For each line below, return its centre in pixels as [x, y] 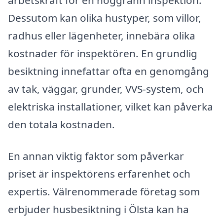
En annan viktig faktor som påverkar [96, 156]
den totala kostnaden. [61, 125]
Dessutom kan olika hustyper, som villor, [105, 18]
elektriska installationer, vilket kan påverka [110, 107]
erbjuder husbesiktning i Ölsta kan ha [98, 209]
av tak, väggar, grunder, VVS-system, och [106, 89]
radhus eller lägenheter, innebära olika [102, 36]
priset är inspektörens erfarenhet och [99, 174]
